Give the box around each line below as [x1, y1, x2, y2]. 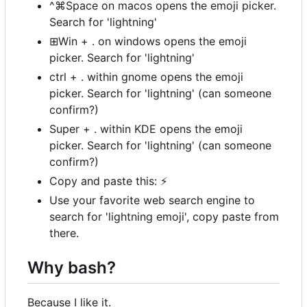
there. [49, 226, 79, 241]
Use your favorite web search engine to [49, 193, 255, 208]
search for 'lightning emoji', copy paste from [49, 210, 279, 224]
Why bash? [27, 258, 116, 278]
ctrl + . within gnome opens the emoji [49, 70, 243, 84]
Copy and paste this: [49, 174, 160, 188]
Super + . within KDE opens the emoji [49, 122, 243, 136]
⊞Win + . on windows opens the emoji [49, 34, 247, 49]
